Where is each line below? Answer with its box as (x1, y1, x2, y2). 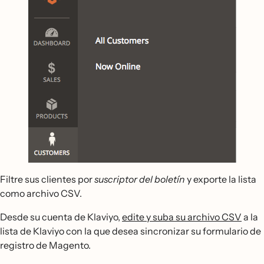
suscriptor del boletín (94, 173, 185, 185)
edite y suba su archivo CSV (122, 211, 242, 223)
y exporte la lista (185, 173, 256, 185)
